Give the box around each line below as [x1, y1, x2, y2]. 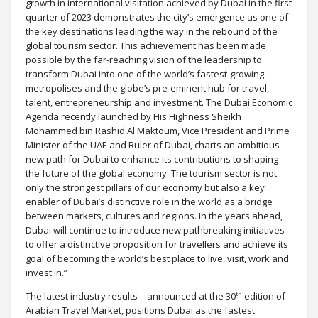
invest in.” [26, 265, 67, 279]
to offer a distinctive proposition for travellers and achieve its [26, 237, 288, 251]
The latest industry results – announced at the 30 [26, 290, 236, 302]
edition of [242, 290, 285, 302]
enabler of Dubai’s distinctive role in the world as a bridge [26, 194, 273, 208]
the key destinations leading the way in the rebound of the [26, 24, 278, 38]
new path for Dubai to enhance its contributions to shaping [26, 152, 278, 165]
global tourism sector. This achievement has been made [26, 38, 266, 52]
